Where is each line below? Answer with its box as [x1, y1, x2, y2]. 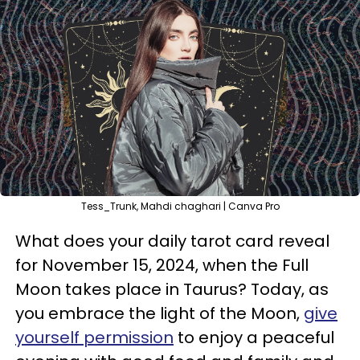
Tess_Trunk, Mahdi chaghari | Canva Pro [80, 199, 280, 213]
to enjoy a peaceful [174, 326, 334, 349]
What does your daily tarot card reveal [15, 230, 329, 252]
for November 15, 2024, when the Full [15, 254, 309, 276]
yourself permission [15, 326, 174, 349]
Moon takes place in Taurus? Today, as [15, 278, 329, 301]
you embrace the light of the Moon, [15, 302, 304, 325]
